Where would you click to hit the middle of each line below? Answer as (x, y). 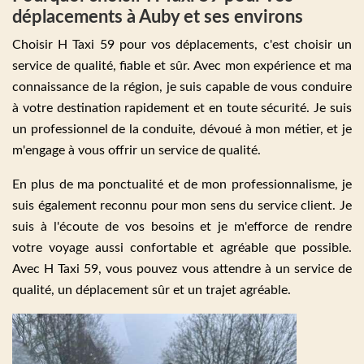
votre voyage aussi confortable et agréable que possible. (182, 247)
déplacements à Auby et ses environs (158, 17)
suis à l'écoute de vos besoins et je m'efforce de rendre (182, 226)
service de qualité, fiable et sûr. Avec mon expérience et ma (182, 65)
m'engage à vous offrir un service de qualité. (136, 150)
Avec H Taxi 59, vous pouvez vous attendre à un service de (182, 269)
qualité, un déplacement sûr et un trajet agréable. (152, 290)
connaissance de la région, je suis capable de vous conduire (182, 87)
